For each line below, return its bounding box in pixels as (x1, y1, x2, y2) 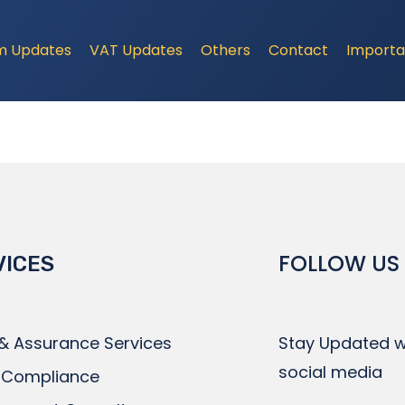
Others (201, 39, 250, 61)
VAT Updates (89, 39, 183, 61)
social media (278, 360, 382, 383)
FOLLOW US (278, 248, 400, 278)
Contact (268, 39, 329, 61)
